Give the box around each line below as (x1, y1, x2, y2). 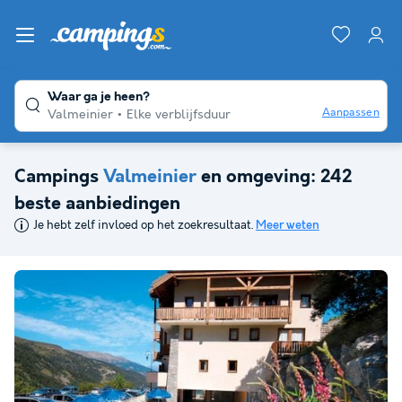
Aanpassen (321, 105, 380, 119)
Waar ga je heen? (48, 90, 150, 104)
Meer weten (255, 219, 319, 232)
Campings (14, 167, 103, 188)
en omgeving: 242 (197, 167, 352, 188)
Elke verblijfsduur (127, 108, 231, 122)
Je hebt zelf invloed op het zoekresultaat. (32, 219, 256, 232)
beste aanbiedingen (14, 194, 180, 214)
